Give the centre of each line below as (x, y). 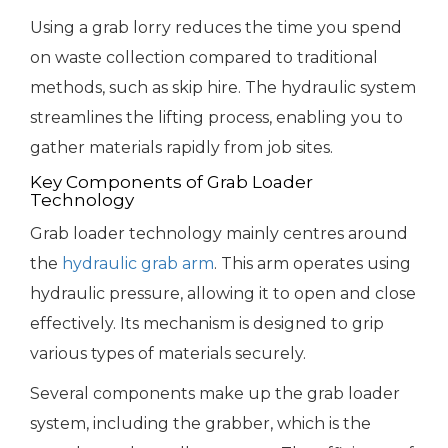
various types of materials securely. (168, 354)
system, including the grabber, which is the (200, 424)
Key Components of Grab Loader (171, 182)
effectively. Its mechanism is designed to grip (207, 324)
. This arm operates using (312, 264)
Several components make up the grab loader (215, 394)
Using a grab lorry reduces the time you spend (216, 28)
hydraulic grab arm (138, 264)
